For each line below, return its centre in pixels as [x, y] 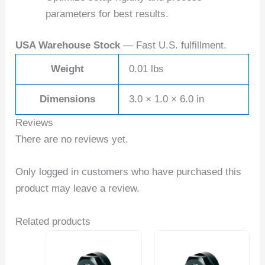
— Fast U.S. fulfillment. [174, 46]
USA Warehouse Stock [68, 46]
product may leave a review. [78, 189]
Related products [53, 221]
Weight [67, 69]
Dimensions [67, 99]
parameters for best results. [107, 14]
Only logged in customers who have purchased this [129, 172]
